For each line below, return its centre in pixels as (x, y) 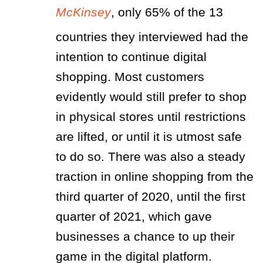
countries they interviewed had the (152, 36)
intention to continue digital (131, 56)
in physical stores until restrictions (151, 116)
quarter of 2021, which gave (134, 216)
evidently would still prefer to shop (151, 96)
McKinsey (83, 12)
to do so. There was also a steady (151, 156)
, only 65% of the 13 (167, 12)
